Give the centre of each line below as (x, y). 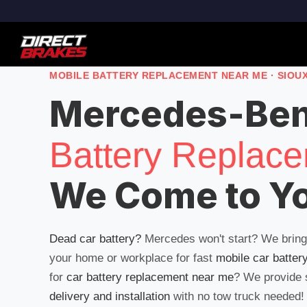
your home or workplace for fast (133, 258)
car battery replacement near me (150, 277)
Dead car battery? (95, 239)
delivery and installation (110, 296)
